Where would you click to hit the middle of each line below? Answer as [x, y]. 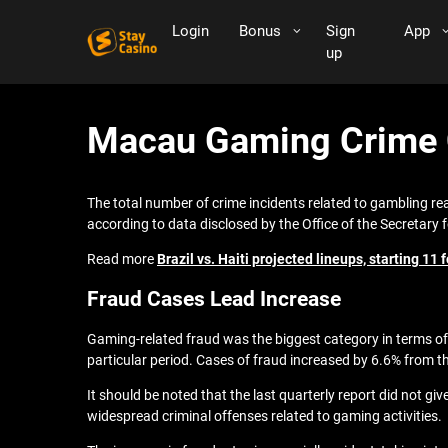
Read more [122, 259]
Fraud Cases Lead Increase [214, 299]
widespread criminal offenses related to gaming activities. [264, 416]
